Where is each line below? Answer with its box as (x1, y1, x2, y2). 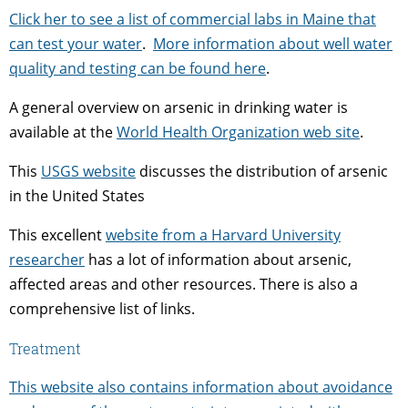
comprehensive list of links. (9, 298, 195, 319)
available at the (9, 121, 117, 142)
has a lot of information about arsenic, (85, 249, 352, 270)
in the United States (9, 185, 145, 206)
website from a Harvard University (106, 224, 341, 245)
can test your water (9, 33, 142, 54)
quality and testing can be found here (9, 57, 266, 78)
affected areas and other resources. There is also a (9, 273, 358, 294)
